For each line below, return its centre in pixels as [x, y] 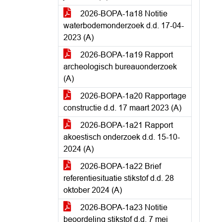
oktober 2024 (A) [93, 190]
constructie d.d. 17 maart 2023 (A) [122, 108]
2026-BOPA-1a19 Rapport [126, 55]
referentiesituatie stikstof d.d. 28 [119, 178]
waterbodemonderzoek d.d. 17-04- [124, 26]
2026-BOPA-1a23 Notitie [123, 207]
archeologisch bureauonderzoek [120, 67]
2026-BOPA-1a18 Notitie [123, 14]
